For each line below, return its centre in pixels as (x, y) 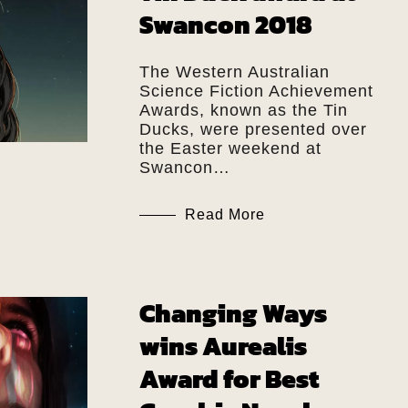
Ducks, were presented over (253, 129)
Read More (224, 214)
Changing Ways (233, 313)
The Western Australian (234, 71)
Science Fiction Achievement (256, 91)
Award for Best (229, 378)
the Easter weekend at (230, 148)
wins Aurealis (223, 346)
